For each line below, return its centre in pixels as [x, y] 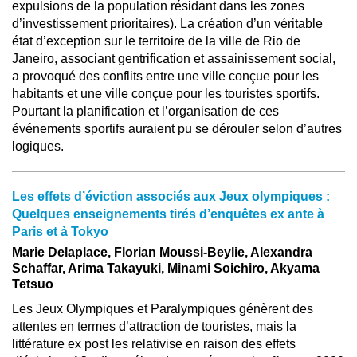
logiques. [38, 146]
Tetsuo [33, 284]
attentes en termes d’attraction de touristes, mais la [154, 326]
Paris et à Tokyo [60, 231]
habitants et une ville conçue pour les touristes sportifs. [166, 94]
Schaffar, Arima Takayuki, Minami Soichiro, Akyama [166, 268]
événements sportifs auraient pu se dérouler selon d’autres [177, 129]
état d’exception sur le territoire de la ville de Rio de [156, 41]
